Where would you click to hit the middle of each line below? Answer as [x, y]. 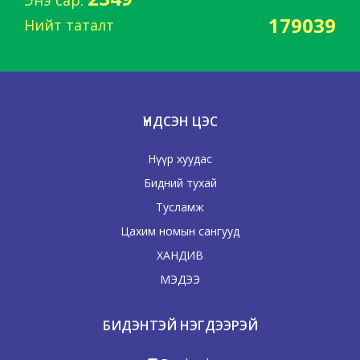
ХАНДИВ [180, 255]
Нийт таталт [69, 25]
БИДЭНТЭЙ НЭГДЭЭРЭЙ [180, 325]
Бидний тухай [180, 182]
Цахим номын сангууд [180, 231]
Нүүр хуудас [180, 158]
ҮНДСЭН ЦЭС [180, 121]
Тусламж [180, 207]
